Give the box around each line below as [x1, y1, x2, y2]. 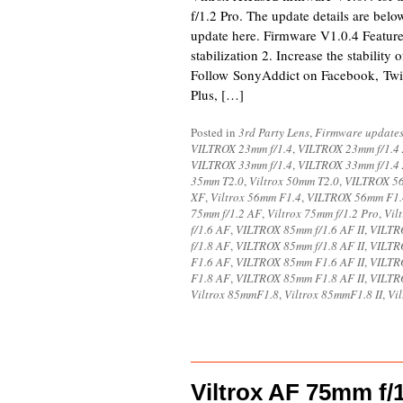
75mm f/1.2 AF [191, 205, 262, 221]
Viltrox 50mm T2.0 [249, 173, 339, 189]
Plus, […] [191, 85, 244, 103]
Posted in [191, 124, 238, 140]
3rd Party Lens [238, 124, 309, 140]
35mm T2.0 [191, 173, 244, 189]
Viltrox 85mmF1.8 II [284, 286, 382, 302]
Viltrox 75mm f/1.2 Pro [267, 205, 379, 221]
